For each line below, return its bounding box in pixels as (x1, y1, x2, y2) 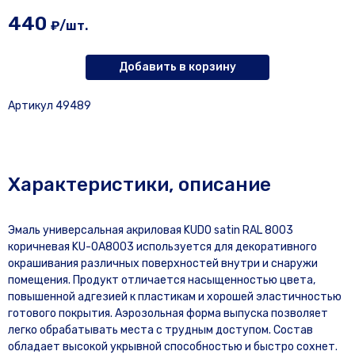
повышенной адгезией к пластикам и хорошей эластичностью (8, 290, 342, 303)
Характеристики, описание (8, 174, 271, 196)
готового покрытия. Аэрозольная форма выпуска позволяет (8, 307, 328, 320)
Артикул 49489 (8, 99, 91, 113)
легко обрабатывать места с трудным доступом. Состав (8, 323, 313, 337)
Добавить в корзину (119, 60, 236, 74)
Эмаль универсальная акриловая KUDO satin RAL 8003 (8, 223, 293, 237)
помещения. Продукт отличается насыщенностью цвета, (8, 273, 315, 287)
